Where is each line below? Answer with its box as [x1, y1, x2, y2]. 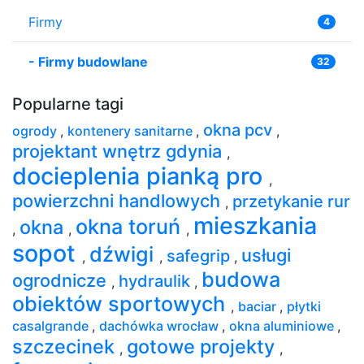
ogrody [12, 122, 60, 139]
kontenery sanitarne [67, 122, 196, 139]
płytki [287, 297, 321, 314]
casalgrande [12, 317, 92, 334]
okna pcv [203, 119, 276, 140]
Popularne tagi [12, 93, 123, 114]
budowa [201, 266, 280, 292]
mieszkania [193, 210, 317, 240]
